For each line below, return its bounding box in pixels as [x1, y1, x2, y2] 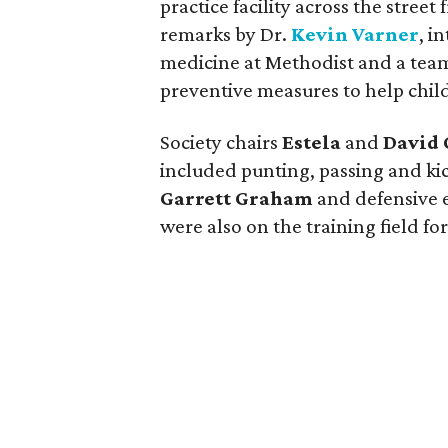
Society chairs [160, 130, 282, 154]
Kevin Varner [291, 22, 419, 46]
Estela [282, 130, 341, 154]
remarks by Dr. [160, 22, 291, 46]
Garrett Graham [160, 186, 313, 210]
